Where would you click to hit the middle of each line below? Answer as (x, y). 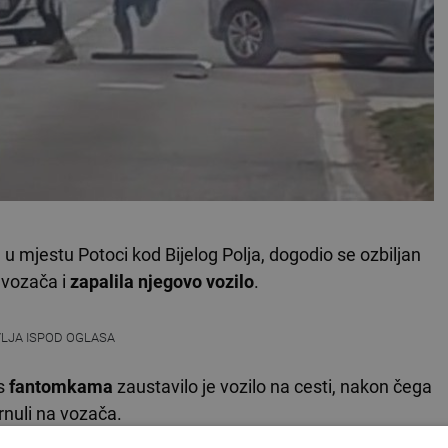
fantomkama (61, 387)
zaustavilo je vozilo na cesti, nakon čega (272, 387)
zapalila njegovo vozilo (162, 282)
